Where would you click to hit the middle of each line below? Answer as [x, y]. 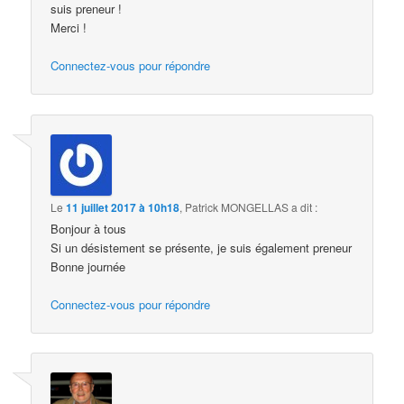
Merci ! [69, 28]
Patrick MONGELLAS [237, 207]
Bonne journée [88, 266]
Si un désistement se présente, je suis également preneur [202, 247]
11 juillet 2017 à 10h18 [123, 207]
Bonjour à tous [89, 228]
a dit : [305, 207]
